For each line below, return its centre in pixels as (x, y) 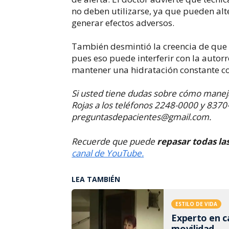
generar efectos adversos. (123, 22)
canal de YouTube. (108, 153)
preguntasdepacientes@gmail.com (141, 117)
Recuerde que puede (113, 141)
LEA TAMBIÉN (96, 179)
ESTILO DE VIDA (197, 204)
